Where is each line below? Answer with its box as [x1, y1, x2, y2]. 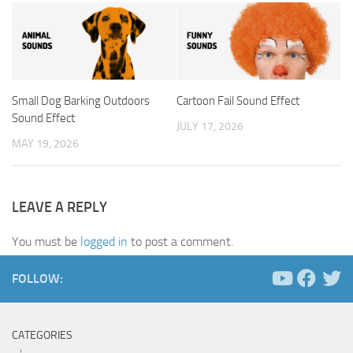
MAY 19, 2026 [12, 136, 79, 150]
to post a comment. [128, 233, 233, 249]
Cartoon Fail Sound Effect [176, 93, 299, 108]
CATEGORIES [12, 328, 72, 342]
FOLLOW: [12, 270, 63, 286]
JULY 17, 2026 [176, 119, 243, 133]
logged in [80, 233, 128, 249]
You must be [12, 233, 80, 249]
